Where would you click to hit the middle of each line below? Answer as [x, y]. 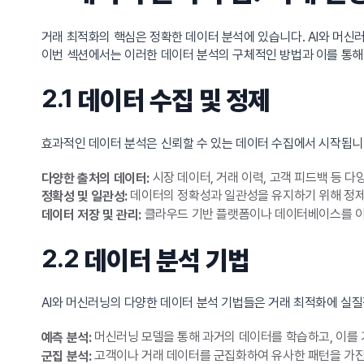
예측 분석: [66, 338]
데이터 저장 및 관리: [91, 214]
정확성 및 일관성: [84, 197]
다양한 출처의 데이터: [95, 178]
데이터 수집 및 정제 [174, 100]
